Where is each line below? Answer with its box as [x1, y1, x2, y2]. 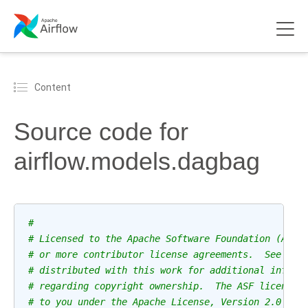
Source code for [14, 118, 188, 146]
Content [34, 81, 71, 93]
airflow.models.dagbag [14, 147, 260, 175]
